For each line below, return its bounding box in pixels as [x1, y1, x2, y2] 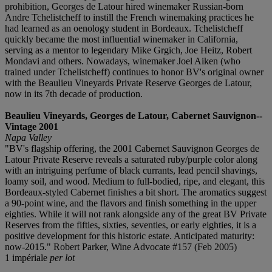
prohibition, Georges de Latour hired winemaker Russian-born [5, 1, 243, 12]
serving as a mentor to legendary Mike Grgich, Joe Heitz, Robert [5, 45, 252, 56]
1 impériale [5, 253, 50, 263]
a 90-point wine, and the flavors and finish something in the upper [5, 198, 256, 209]
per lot [50, 253, 75, 263]
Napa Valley [5, 132, 52, 143]
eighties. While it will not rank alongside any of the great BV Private [5, 209, 267, 220]
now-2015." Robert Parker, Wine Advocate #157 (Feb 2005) [5, 242, 237, 253]
